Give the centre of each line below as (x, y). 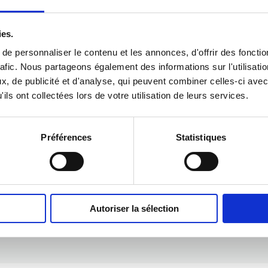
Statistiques (201, 138)
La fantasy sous (116, 196)
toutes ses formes (116, 210)
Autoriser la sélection (134, 209)
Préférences (66, 138)
